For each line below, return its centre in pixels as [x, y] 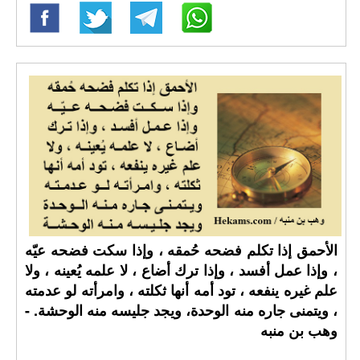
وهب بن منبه [299, 330]
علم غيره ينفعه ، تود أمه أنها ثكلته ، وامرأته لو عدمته [181, 290]
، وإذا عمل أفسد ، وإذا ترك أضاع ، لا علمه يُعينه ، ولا [181, 270]
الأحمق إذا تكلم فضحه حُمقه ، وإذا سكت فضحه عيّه [181, 250]
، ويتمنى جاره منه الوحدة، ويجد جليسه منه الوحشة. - [181, 310]
